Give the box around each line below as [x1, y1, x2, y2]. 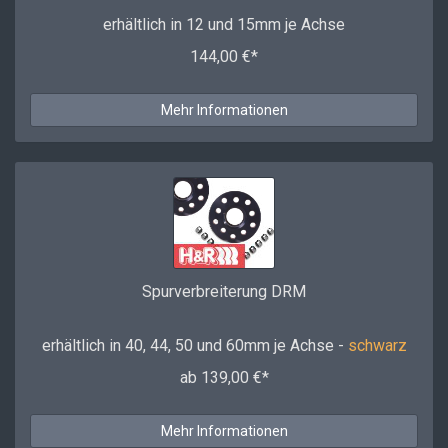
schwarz [347, 336, 407, 355]
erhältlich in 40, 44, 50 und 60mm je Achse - [41, 336, 348, 355]
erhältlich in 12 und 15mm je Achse [103, 15, 345, 34]
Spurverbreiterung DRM [142, 282, 306, 301]
